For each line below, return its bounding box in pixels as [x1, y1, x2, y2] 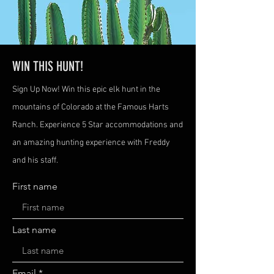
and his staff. [12, 155, 58, 166]
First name [12, 180, 57, 192]
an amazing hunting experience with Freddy [12, 138, 170, 148]
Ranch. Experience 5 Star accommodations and [12, 120, 183, 130]
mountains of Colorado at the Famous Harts [12, 102, 169, 113]
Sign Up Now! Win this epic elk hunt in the [12, 84, 160, 95]
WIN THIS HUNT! [12, 58, 83, 75]
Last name [12, 224, 56, 235]
